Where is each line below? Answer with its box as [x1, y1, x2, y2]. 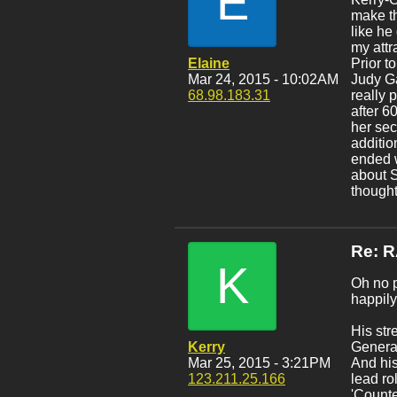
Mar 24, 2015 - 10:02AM [188, 72, 339, 87]
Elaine [188, 56, 230, 71]
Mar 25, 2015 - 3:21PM [188, 355, 331, 370]
